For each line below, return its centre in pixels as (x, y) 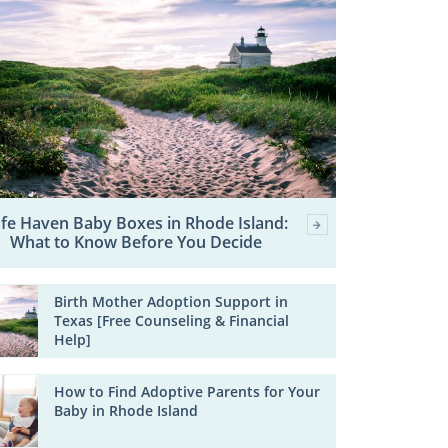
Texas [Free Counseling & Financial (172, 321)
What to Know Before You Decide (135, 242)
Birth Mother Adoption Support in (171, 302)
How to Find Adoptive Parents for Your (187, 391)
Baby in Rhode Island (126, 410)
